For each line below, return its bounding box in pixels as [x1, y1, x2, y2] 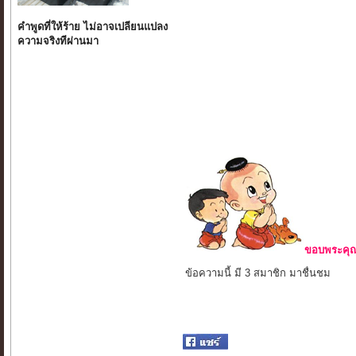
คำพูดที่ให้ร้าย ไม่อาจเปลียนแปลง [17, 21, 168, 33]
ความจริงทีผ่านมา [17, 35, 99, 48]
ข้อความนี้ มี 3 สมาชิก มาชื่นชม [185, 267, 331, 280]
